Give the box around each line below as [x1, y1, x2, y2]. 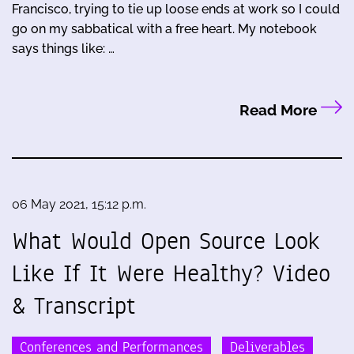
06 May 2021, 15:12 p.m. [12, 197, 146, 213]
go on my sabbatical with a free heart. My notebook [12, 21, 317, 37]
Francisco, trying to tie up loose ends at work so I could [12, 2, 340, 17]
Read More [239, 101, 321, 119]
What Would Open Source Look [12, 224, 320, 258]
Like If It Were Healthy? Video [12, 257, 330, 291]
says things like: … [12, 41, 115, 57]
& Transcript [12, 289, 136, 323]
